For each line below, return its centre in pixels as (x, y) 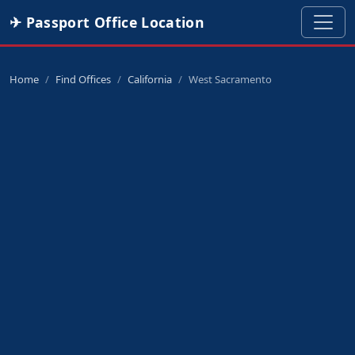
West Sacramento (230, 79)
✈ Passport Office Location (107, 22)
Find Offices (83, 79)
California (150, 79)
